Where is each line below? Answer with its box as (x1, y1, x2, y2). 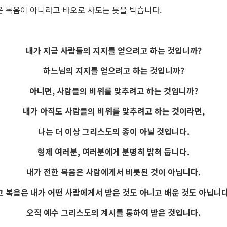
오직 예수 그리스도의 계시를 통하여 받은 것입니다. (26, 206, 201, 219)
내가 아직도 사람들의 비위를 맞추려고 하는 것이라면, (22, 105, 205, 118)
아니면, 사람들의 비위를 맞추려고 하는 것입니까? (29, 85, 198, 97)
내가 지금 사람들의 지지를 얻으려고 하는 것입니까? (25, 44, 202, 57)
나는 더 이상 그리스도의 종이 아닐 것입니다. (37, 125, 190, 138)
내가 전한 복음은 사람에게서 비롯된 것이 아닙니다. (26, 166, 201, 178)
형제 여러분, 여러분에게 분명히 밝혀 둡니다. (37, 145, 190, 158)
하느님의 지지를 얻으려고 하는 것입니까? (43, 64, 184, 77)
